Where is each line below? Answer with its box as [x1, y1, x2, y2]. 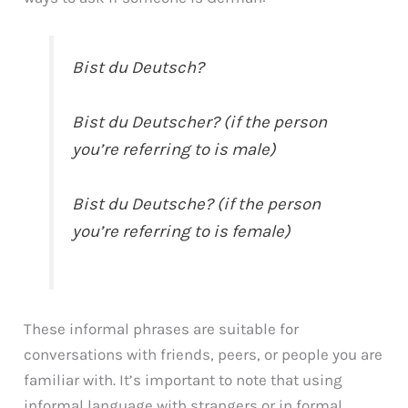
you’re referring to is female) [72, 220, 291, 241]
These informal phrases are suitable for [24, 319, 300, 338]
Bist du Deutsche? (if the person [72, 193, 321, 214]
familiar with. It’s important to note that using [24, 370, 343, 389]
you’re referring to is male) [72, 138, 277, 159]
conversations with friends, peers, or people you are [24, 344, 383, 363]
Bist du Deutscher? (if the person [72, 111, 328, 132]
